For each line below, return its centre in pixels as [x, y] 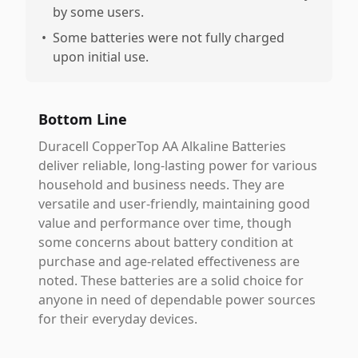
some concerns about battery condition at [166, 242]
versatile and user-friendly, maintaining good [174, 204]
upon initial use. [101, 57]
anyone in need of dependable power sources [177, 300]
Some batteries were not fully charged [169, 38]
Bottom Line [83, 119]
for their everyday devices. [118, 319]
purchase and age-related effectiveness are [169, 261]
